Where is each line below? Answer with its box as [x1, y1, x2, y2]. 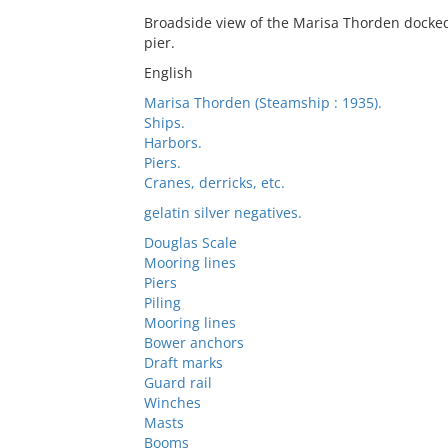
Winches [143, 393, 201, 412]
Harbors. [143, 133, 202, 152]
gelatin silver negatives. [143, 203, 302, 222]
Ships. [143, 113, 185, 132]
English [143, 63, 193, 82]
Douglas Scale [143, 233, 237, 252]
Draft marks [143, 353, 223, 372]
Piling [143, 293, 181, 312]
